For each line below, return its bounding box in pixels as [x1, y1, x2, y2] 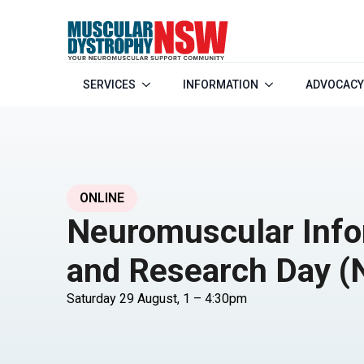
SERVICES [83, 78, 136, 92]
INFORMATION [183, 78, 258, 92]
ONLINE [80, 189, 124, 206]
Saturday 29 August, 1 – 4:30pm [67, 290, 247, 306]
